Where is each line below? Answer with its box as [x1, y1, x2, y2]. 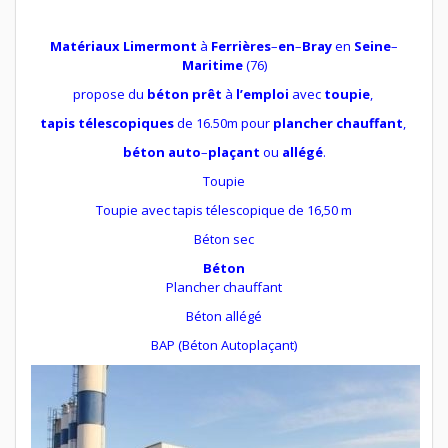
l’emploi [235, 84, 289, 103]
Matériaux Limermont [50, 36, 197, 55]
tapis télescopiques [39, 113, 174, 132]
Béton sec [194, 229, 254, 248]
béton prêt [146, 84, 222, 103]
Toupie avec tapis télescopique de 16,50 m [96, 200, 352, 219]
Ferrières [211, 36, 271, 55]
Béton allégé [186, 306, 262, 325]
